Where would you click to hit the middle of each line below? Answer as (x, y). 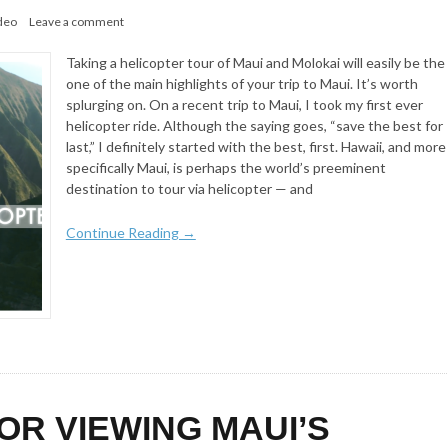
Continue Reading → (130, 233)
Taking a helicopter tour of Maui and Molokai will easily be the (255, 63)
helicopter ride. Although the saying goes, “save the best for (254, 126)
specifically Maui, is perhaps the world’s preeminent (225, 168)
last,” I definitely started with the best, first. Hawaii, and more (255, 147)
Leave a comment (76, 22)
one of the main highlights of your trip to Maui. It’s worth (241, 84)
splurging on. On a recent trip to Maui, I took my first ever (244, 105)
